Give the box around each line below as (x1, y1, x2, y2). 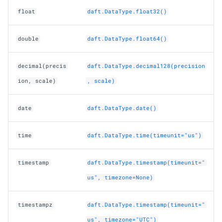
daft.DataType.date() (87, 104, 157, 111)
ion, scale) (18, 77, 56, 84)
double (18, 35, 39, 42)
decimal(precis (18, 62, 67, 69)
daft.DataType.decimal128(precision (87, 62, 206, 69)
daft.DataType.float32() (87, 7, 167, 15)
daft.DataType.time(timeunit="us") (87, 131, 202, 139)
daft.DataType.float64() (87, 35, 167, 42)
